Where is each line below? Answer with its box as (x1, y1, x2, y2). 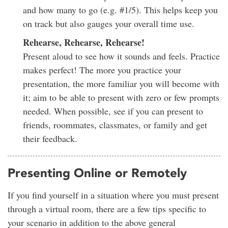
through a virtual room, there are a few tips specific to (8, 203, 206, 215)
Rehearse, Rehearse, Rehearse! (23, 36, 145, 49)
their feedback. (23, 132, 77, 145)
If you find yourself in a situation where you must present (8, 189, 219, 202)
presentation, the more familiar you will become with (23, 77, 219, 90)
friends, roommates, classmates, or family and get (23, 119, 207, 131)
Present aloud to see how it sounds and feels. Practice (23, 50, 220, 63)
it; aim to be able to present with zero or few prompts (23, 91, 219, 104)
